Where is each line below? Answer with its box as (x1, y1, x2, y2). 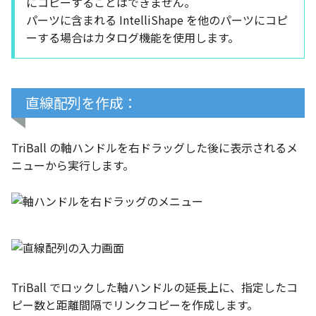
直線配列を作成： (25, 92, 138, 113)
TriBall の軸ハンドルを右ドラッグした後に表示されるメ (11, 139, 298, 156)
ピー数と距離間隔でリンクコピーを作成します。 (11, 296, 258, 313)
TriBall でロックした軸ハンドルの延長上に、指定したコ (11, 279, 298, 296)
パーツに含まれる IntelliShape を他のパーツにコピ (26, 11, 288, 28)
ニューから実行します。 (11, 157, 134, 174)
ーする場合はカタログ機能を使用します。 (26, 29, 239, 46)
